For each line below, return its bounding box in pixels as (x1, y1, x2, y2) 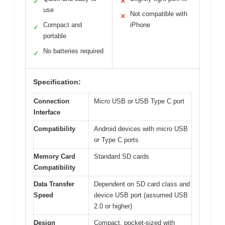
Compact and (43, 21, 82, 29)
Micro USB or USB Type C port (94, 97, 184, 105)
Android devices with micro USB (94, 125, 188, 133)
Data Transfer (34, 180, 74, 188)
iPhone (130, 21, 150, 29)
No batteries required (43, 47, 103, 55)
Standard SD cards (94, 153, 149, 161)
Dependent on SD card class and (94, 180, 190, 188)
